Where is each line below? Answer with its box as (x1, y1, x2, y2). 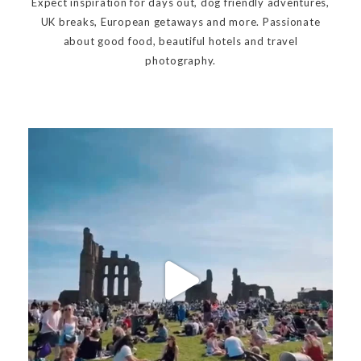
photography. (145, 54, 216, 68)
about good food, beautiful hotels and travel (63, 35, 298, 48)
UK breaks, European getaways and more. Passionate (40, 15, 321, 29)
